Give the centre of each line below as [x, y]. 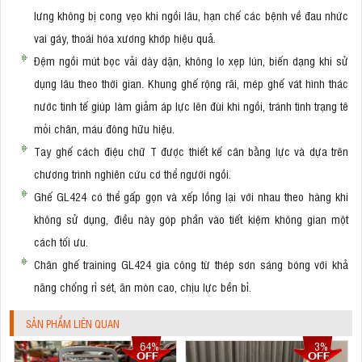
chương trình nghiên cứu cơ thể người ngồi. [133, 173]
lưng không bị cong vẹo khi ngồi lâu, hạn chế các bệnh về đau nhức [191, 15]
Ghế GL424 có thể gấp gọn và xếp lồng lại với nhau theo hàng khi [191, 196]
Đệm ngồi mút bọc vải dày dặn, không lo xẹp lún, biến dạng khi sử [191, 60]
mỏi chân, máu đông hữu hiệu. [104, 128]
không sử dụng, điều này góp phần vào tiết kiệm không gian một [191, 218]
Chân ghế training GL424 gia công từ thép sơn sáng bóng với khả [191, 263]
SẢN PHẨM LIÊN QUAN [73, 323]
